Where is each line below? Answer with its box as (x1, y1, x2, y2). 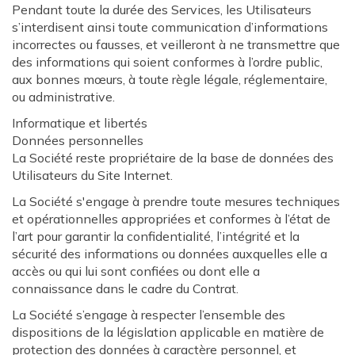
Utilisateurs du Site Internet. (12, 167, 173, 183)
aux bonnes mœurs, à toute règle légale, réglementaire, (12, 71, 327, 87)
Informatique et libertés (12, 115, 147, 131)
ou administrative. (12, 89, 115, 105)
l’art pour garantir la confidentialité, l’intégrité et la (12, 228, 300, 244)
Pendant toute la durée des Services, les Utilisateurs (12, 2, 311, 17)
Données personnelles (12, 132, 143, 148)
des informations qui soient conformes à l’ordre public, (12, 54, 323, 70)
